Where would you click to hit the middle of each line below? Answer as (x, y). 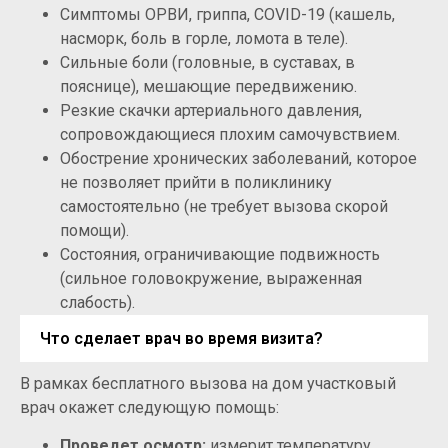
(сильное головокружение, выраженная (211, 279)
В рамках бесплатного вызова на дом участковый (208, 384)
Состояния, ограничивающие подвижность (220, 255)
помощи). (94, 231)
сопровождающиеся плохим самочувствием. (230, 135)
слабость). (97, 303)
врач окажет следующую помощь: (149, 408)
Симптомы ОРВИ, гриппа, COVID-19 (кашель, (227, 15)
